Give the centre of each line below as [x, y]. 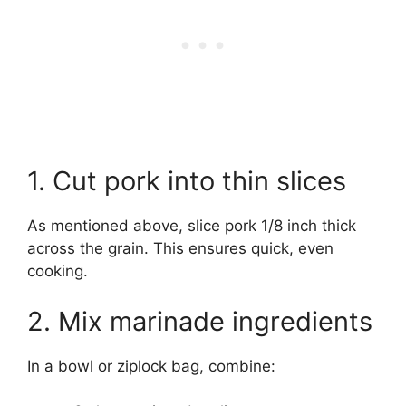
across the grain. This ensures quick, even [180, 249]
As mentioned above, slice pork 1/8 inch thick [192, 226]
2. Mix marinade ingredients [200, 321]
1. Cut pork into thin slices [187, 181]
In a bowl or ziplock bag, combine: [151, 366]
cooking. [58, 271]
